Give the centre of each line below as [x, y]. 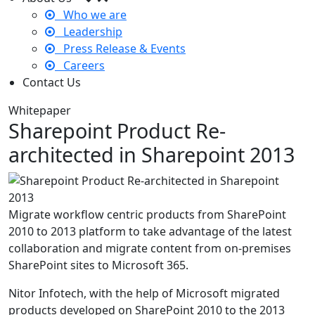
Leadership [89, 32]
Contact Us [52, 83]
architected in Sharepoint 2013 [152, 155]
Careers [80, 66]
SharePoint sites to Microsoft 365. [98, 265]
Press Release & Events [120, 49]
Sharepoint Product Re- [117, 131]
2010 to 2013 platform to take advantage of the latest [150, 232]
